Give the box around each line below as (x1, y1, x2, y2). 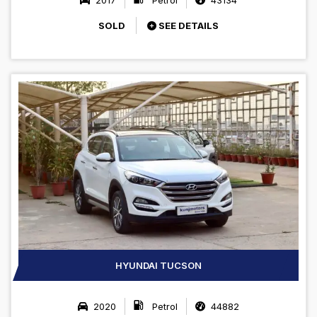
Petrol (149, 301, 178, 313)
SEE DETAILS (156, 19, 219, 31)
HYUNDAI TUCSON (115, 260, 202, 272)
